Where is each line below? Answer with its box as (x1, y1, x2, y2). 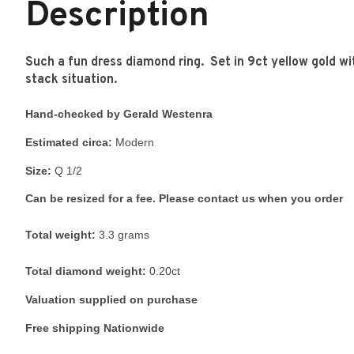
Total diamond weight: (25, 265, 146, 278)
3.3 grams (99, 228, 149, 242)
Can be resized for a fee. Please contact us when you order (25, 192, 343, 205)
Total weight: (25, 228, 99, 242)
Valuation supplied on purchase (25, 293, 198, 307)
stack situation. (25, 72, 117, 88)
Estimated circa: (25, 135, 115, 149)
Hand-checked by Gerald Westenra (25, 107, 213, 120)
